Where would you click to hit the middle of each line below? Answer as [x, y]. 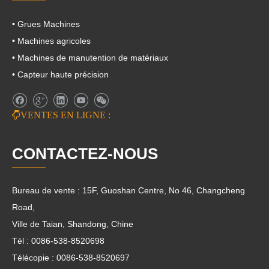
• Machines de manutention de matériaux [90, 58]
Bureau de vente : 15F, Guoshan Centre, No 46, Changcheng [128, 190]
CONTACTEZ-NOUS [85, 153]
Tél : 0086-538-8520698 [58, 240]
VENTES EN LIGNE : [65, 114]
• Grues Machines [46, 24]
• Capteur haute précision [60, 74]
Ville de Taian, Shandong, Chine [73, 224]
